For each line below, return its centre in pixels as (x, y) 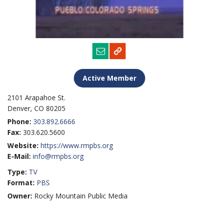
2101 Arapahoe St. (36, 97)
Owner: (21, 196)
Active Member (109, 78)
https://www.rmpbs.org (77, 145)
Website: (24, 145)
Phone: (20, 121)
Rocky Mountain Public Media (81, 196)
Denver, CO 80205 (36, 108)
